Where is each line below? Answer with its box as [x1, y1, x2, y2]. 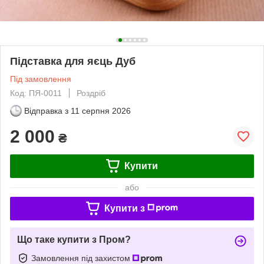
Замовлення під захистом [31, 253, 133, 263]
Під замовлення [10, 74, 71, 84]
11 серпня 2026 [71, 105, 131, 115]
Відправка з [24, 105, 68, 115]
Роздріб [77, 88, 105, 98]
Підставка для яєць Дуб [10, 55, 136, 67]
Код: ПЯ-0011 [10, 88, 62, 98]
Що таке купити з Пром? [17, 234, 131, 245]
